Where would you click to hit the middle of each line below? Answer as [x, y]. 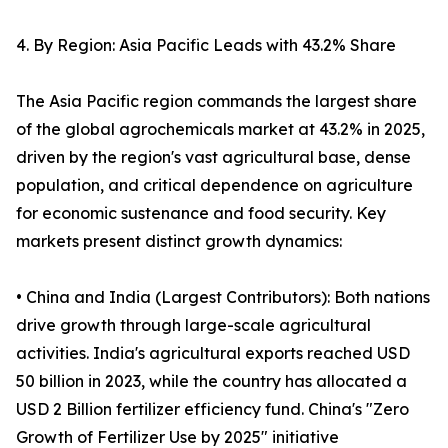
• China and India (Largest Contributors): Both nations [223, 297]
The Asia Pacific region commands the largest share [216, 101]
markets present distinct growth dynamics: [179, 241]
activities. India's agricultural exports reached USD [213, 353]
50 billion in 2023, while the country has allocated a [211, 381]
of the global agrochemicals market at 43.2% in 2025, [220, 129]
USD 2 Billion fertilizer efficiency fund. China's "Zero [212, 409]
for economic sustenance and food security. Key [201, 213]
